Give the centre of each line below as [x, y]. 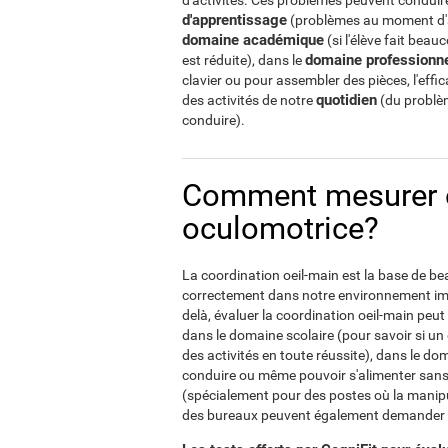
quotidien [346, 100]
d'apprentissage [234, 20]
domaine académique [253, 40]
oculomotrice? [280, 228]
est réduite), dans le [243, 60]
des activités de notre [249, 100]
